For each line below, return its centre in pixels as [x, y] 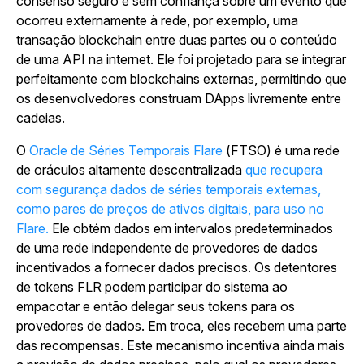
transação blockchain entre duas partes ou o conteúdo [177, 40]
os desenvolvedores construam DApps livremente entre [179, 98]
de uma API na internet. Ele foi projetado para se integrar [181, 59]
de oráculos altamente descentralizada [131, 170]
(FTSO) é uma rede [281, 150]
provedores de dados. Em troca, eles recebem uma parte [182, 326]
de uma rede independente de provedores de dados [167, 248]
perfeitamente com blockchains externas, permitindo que [182, 79]
